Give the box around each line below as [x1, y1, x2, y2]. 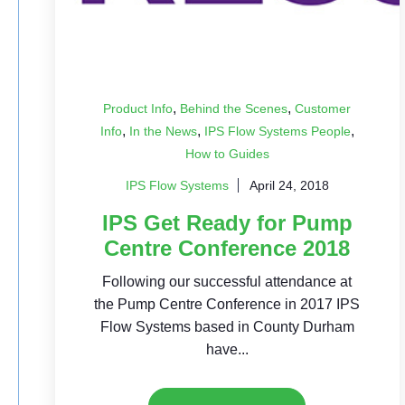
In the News [128, 123, 197, 138]
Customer [295, 100, 352, 116]
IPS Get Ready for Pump [101, 210, 353, 235]
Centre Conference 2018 [104, 235, 351, 260]
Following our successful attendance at [102, 273, 353, 289]
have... [205, 341, 249, 357]
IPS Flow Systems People [203, 123, 351, 138]
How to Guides [184, 146, 269, 161]
